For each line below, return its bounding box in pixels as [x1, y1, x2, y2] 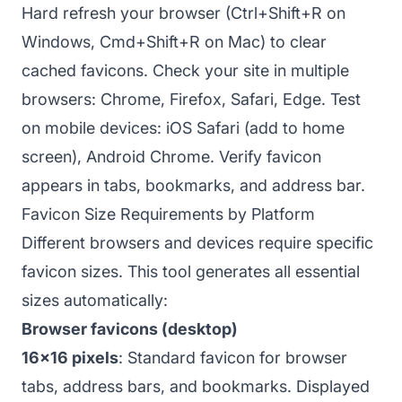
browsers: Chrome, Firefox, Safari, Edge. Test [22, 89, 361, 109]
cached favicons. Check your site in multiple [22, 60, 349, 80]
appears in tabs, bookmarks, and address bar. [22, 175, 365, 195]
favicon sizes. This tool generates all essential [22, 261, 360, 281]
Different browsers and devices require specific [22, 232, 373, 252]
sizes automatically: [22, 290, 168, 310]
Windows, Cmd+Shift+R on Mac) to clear [22, 31, 327, 51]
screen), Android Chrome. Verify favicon [22, 146, 321, 166]
